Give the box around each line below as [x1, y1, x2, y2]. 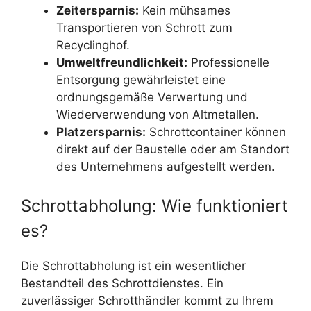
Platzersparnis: [56, 125, 146, 140]
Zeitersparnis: [56, 3, 139, 18]
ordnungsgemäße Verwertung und [56, 90, 248, 105]
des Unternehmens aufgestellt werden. [56, 160, 275, 174]
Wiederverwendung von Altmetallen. [56, 108, 259, 122]
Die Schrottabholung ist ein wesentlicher [21, 258, 246, 273]
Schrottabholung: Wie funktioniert [21, 195, 288, 216]
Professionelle [187, 56, 269, 70]
